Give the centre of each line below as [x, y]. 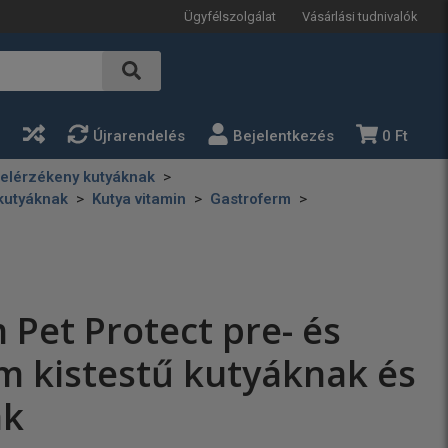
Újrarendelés [139, 136]
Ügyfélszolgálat [230, 16]
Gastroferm [250, 199]
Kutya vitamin [139, 199]
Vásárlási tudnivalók [360, 16]
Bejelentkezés [283, 136]
